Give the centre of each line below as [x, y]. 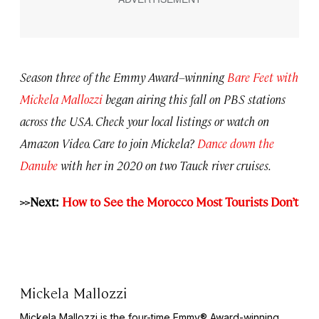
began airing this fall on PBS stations [194, 99]
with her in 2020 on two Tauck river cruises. [166, 166]
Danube [40, 166]
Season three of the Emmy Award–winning [124, 77]
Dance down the [236, 143]
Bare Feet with [263, 77]
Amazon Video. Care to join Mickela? [109, 143]
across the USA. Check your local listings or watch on [145, 121]
